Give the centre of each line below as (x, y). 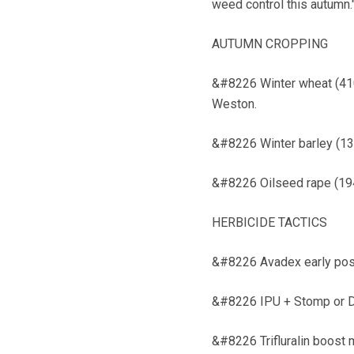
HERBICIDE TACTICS (269, 223)
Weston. (234, 104)
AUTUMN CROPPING (269, 44)
